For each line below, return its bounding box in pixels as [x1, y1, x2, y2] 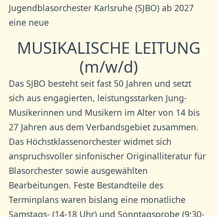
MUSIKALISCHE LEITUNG [16, 37, 201, 59]
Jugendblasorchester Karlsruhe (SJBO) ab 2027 [8, 2, 194, 14]
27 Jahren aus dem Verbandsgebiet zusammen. [8, 121, 199, 133]
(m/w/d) [79, 56, 138, 78]
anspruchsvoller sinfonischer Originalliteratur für [8, 150, 206, 162]
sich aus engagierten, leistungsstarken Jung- [8, 92, 187, 104]
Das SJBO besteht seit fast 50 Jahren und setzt [8, 77, 191, 90]
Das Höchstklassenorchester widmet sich [8, 136, 171, 148]
